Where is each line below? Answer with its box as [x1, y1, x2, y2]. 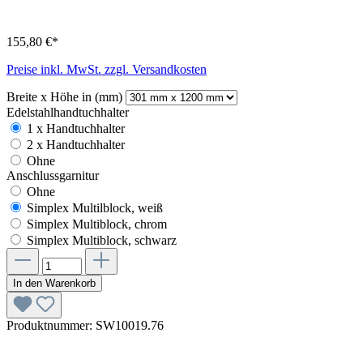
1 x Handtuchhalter [27, 122, 125, 136]
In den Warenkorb [13, 277, 96, 290]
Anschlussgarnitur [6, 169, 99, 183]
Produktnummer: [6, 318, 96, 333]
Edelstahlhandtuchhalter [6, 105, 129, 120]
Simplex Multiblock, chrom [27, 217, 167, 232]
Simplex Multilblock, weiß [27, 201, 163, 216]
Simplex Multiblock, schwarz [27, 233, 177, 248]
